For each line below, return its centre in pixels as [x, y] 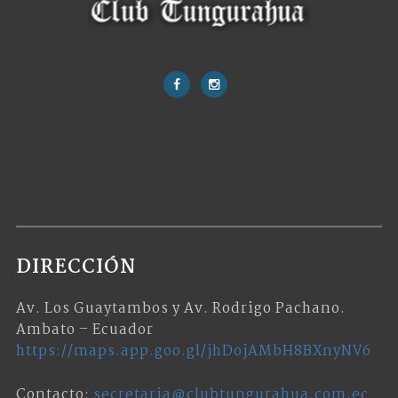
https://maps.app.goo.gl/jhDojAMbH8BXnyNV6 [193, 352]
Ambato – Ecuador [84, 330]
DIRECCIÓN [76, 268]
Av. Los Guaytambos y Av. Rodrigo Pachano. [180, 309]
